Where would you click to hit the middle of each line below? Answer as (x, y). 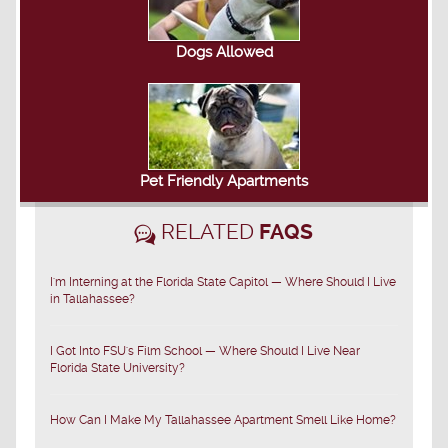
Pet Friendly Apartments (224, 180)
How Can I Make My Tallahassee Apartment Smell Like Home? (223, 419)
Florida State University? (117, 367)
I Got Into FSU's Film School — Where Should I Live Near (205, 350)
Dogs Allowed (224, 51)
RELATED (207, 231)
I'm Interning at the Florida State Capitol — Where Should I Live (223, 281)
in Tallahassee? (92, 298)
